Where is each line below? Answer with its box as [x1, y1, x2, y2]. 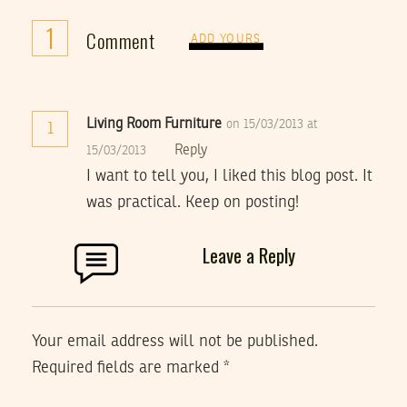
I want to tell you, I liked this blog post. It [86, 168, 372, 185]
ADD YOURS [190, 33, 262, 45]
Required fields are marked [32, 360, 223, 377]
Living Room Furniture [86, 117, 222, 133]
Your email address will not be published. [32, 333, 318, 351]
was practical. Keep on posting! [86, 194, 299, 212]
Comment [86, 26, 155, 55]
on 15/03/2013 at [226, 118, 318, 132]
